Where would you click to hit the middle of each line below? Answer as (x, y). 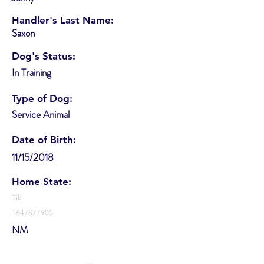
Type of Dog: (42, 98)
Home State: (42, 181)
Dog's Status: (44, 56)
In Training (32, 72)
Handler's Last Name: (63, 20)
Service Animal (41, 114)
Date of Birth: (44, 139)
